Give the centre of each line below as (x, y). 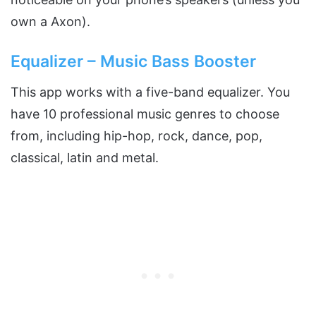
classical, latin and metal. (85, 157)
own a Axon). (50, 22)
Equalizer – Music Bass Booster (133, 62)
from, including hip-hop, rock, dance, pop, (136, 135)
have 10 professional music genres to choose (145, 114)
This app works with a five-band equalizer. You (150, 92)
